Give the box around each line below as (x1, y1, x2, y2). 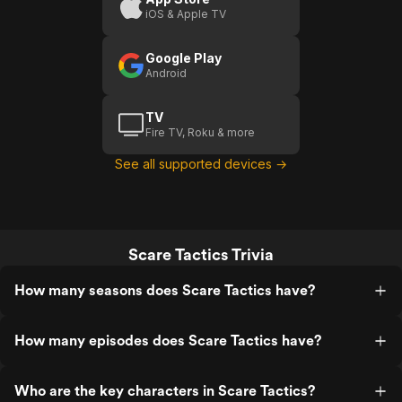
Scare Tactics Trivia (128, 245, 274, 264)
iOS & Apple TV (145, 7, 226, 21)
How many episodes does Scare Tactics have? (14, 332, 321, 349)
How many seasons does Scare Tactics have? (14, 282, 315, 299)
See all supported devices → (115, 156, 287, 171)
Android (145, 66, 187, 80)
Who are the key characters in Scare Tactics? (14, 382, 315, 399)
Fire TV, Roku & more (145, 126, 255, 139)
